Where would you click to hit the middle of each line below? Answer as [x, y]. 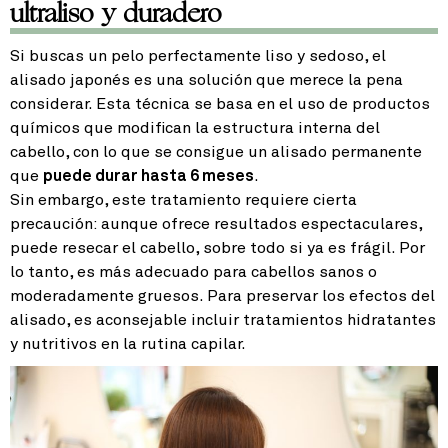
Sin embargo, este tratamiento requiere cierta [183, 200]
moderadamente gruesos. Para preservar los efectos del [222, 296]
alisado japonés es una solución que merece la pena [206, 80]
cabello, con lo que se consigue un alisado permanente [216, 152]
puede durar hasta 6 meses [148, 176]
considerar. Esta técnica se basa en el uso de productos [220, 104]
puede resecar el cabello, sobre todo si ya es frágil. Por [217, 248]
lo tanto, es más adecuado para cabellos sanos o [193, 272]
